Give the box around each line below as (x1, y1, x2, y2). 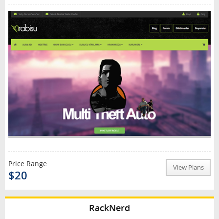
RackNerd (89, 201, 130, 214)
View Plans (173, 163, 204, 172)
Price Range (8, 158, 47, 168)
